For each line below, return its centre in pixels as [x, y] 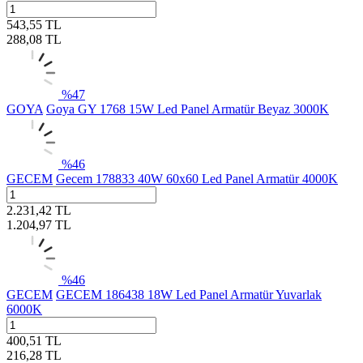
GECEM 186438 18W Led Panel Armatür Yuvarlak [189, 294]
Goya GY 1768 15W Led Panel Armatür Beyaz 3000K [188, 109]
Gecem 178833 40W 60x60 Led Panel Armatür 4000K [197, 178]
